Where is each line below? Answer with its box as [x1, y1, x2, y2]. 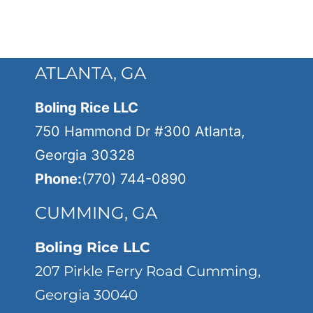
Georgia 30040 [35, 286, 138, 303]
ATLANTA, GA [35, 63, 146, 83]
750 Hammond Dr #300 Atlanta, [35, 123, 245, 140]
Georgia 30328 [35, 147, 135, 163]
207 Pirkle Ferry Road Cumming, [35, 263, 261, 279]
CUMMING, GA [35, 203, 157, 223]
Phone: [35, 170, 82, 187]
